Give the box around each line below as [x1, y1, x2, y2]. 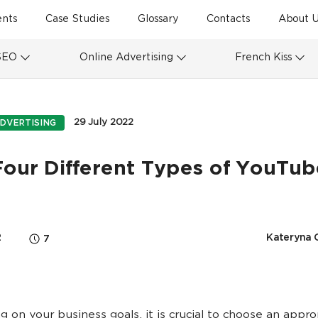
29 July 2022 [74, 117, 133, 128]
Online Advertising [79, 52, 173, 63]
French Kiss [235, 52, 292, 63]
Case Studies [45, 14, 109, 25]
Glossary [138, 14, 178, 25]
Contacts [207, 14, 250, 25]
